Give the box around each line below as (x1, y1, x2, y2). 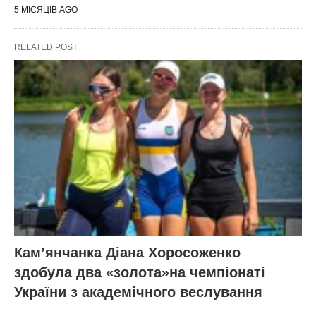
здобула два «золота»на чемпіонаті (14, 264, 265, 280)
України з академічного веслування (14, 284, 262, 300)
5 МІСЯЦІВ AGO (14, 5, 78, 16)
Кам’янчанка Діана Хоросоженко (14, 244, 241, 260)
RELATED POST (14, 42, 78, 53)
